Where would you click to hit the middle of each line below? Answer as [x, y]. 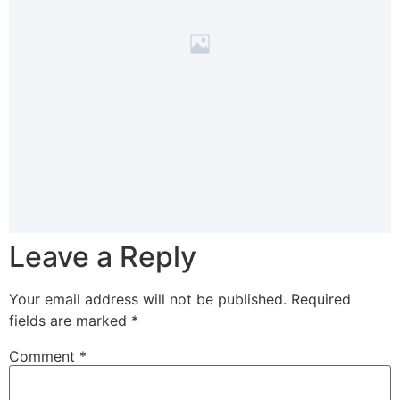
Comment [44, 356]
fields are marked [70, 320]
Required [321, 299]
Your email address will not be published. [148, 299]
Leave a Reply [103, 256]
